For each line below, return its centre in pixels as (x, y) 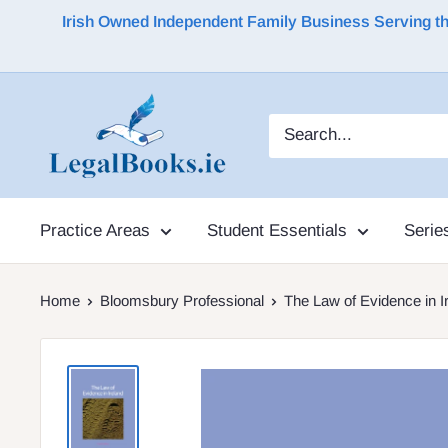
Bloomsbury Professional (182, 300)
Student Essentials (277, 230)
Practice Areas (95, 230)
